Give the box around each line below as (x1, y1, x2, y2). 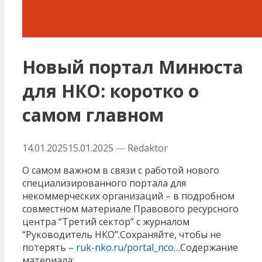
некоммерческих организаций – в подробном (22, 189, 235, 202)
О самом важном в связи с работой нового (22, 163, 219, 177)
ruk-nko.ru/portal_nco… (76, 240, 180, 254)
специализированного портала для (22, 176, 186, 189)
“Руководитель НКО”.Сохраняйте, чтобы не (22, 227, 221, 241)
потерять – (22, 240, 76, 254)
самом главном (22, 102, 164, 127)
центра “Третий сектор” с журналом (22, 215, 189, 228)
